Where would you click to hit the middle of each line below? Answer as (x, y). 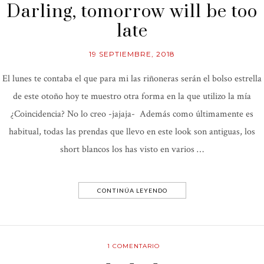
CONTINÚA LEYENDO (132, 190)
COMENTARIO (135, 246)
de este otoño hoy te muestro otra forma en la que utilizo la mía (132, 96)
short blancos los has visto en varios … (132, 149)
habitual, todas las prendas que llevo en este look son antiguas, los (132, 131)
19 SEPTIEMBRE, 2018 (132, 54)
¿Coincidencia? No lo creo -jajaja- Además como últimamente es (132, 114)
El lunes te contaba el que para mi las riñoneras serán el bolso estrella (132, 78)
